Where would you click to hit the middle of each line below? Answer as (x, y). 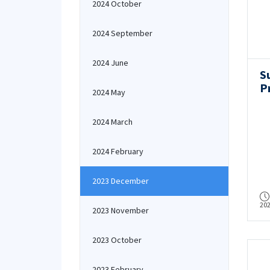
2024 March (112, 122)
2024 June (110, 63)
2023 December (121, 181)
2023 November (121, 210)
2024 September (122, 33)
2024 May (109, 92)
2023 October (117, 240)
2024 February (118, 151)
